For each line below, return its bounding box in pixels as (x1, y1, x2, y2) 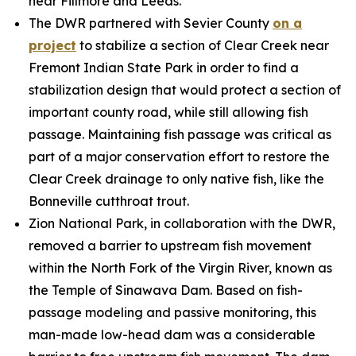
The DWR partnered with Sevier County (29, 15, 273, 31)
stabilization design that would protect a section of (29, 82, 341, 98)
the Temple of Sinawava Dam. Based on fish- (29, 282, 303, 298)
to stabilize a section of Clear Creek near (76, 37, 329, 53)
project (29, 37, 76, 53)
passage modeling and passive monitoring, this (29, 304, 316, 320)
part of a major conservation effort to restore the (29, 149, 330, 164)
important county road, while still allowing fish (29, 104, 308, 120)
